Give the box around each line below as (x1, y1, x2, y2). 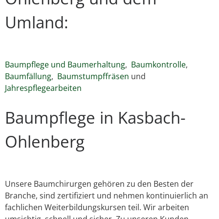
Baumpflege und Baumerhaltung (5, 59, 125, 70)
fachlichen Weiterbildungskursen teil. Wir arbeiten (5, 201, 189, 213)
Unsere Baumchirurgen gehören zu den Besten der (5, 178, 194, 189)
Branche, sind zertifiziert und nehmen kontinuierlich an (5, 190, 208, 201)
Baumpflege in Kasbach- (5, 106, 186, 129)
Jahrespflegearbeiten (5, 82, 82, 93)
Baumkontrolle (131, 59, 186, 70)
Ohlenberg (5, 130, 85, 153)
